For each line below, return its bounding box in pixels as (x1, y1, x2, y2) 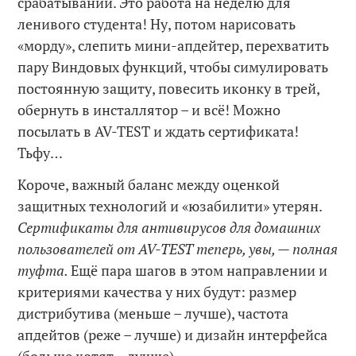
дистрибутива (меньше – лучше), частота (17, 304, 289, 323)
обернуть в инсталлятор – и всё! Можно (17, 99, 281, 119)
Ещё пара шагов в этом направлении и (71, 261, 328, 281)
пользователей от (17, 239, 139, 259)
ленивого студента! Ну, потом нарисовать (17, 14, 296, 33)
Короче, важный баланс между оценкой (17, 175, 281, 195)
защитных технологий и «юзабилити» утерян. (17, 196, 323, 216)
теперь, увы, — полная (193, 239, 339, 259)
